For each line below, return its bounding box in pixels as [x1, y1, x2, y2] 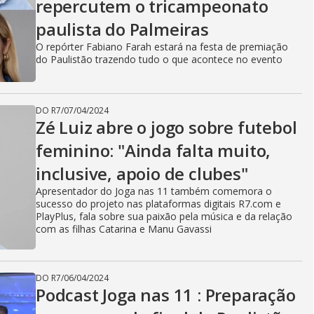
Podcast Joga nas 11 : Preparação [36, 283, 296, 306]
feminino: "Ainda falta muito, [36, 139, 271, 162]
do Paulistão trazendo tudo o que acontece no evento [36, 53, 282, 66]
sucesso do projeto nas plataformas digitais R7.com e [36, 197, 281, 210]
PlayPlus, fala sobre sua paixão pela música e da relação [36, 210, 292, 223]
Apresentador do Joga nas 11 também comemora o [36, 184, 272, 198]
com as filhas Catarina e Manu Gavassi [36, 222, 212, 235]
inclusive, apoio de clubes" [36, 162, 248, 185]
